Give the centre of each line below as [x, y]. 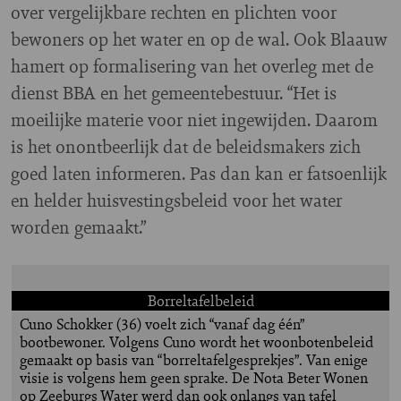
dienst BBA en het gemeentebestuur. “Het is [174, 93]
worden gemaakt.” [78, 227]
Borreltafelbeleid [200, 301]
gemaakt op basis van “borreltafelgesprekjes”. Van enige [194, 360]
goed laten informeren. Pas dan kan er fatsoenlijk [199, 174]
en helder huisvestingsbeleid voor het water [176, 200]
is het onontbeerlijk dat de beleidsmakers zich [186, 147]
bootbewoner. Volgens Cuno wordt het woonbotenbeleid [196, 342]
